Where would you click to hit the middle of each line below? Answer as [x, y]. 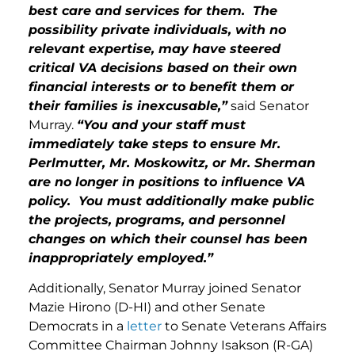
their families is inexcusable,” [128, 105]
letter [144, 326]
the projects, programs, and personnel [157, 219]
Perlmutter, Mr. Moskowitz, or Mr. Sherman [172, 162]
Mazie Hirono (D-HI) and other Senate [147, 307]
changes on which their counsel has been [168, 239]
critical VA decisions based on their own [163, 67]
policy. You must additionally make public [171, 200]
